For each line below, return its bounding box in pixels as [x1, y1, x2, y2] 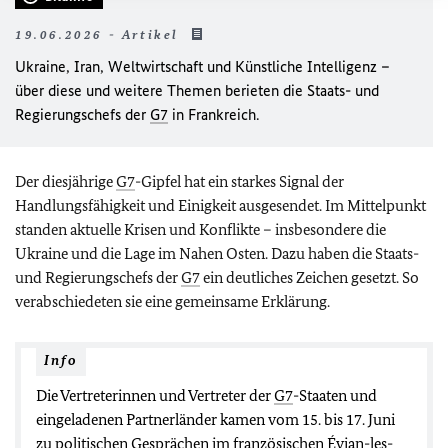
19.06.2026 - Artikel [15, 26, 185, 42]
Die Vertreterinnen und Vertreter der [36, 385, 274, 405]
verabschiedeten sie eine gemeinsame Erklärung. [15, 291, 330, 311]
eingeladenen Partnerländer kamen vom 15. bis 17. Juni [36, 409, 395, 429]
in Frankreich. [168, 104, 259, 124]
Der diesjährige [15, 171, 116, 191]
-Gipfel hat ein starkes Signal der [135, 171, 344, 191]
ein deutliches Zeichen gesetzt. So [200, 267, 419, 287]
